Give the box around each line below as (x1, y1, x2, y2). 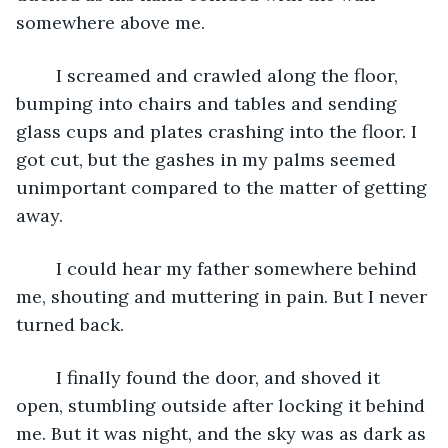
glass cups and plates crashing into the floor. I (16, 119, 422, 143)
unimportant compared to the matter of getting (16, 175, 432, 199)
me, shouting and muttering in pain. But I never (16, 284, 432, 308)
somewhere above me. (16, 10, 205, 34)
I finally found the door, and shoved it (36, 365, 56, 389)
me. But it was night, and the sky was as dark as (16, 421, 431, 445)
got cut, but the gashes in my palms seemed (16, 147, 401, 171)
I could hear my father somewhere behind (36, 256, 56, 280)
